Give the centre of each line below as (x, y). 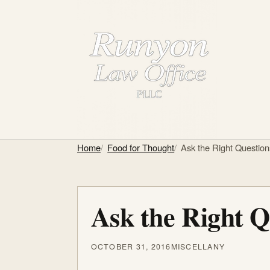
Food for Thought (141, 147)
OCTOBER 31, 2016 (131, 246)
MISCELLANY (198, 246)
